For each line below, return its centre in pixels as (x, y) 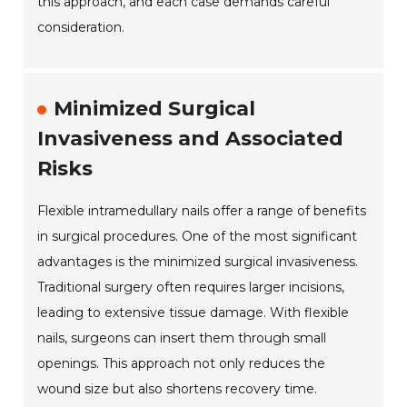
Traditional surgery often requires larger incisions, (191, 287)
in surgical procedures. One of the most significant (198, 236)
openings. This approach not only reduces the (182, 363)
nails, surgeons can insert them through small (182, 338)
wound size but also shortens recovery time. (178, 388)
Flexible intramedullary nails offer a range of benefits (202, 210)
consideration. (81, 27)
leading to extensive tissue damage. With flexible (194, 312)
